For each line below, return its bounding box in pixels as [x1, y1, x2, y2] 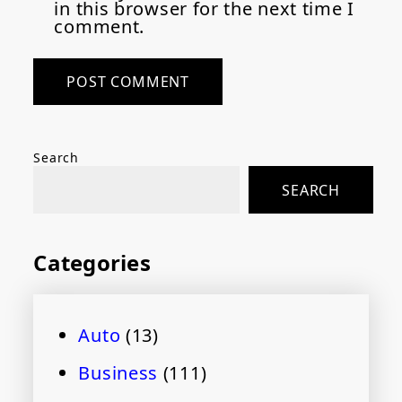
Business [78, 361, 159, 386]
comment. [54, 14, 145, 39]
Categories [33, 248, 151, 278]
